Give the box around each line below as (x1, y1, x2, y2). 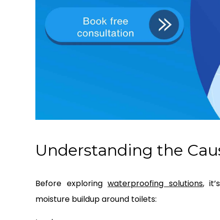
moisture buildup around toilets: (35, 193, 157, 205)
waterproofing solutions (108, 178, 203, 190)
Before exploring (35, 178, 108, 190)
